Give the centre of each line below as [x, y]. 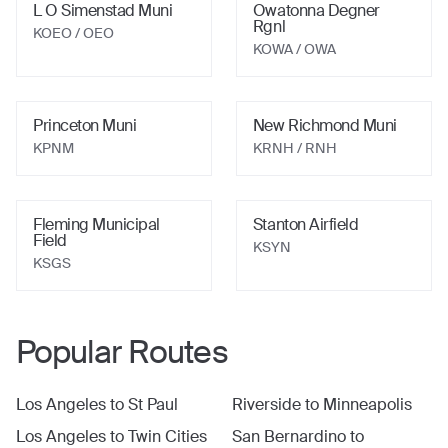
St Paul [153, 404]
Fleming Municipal [96, 224]
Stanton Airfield [305, 224]
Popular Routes [122, 352]
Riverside [266, 404]
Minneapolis [367, 404]
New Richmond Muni [324, 125]
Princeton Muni [85, 125]
